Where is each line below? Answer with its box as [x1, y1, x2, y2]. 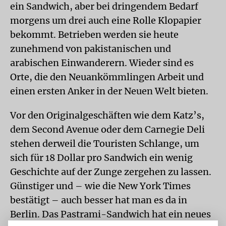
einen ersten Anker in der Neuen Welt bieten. [10, 85, 208, 97]
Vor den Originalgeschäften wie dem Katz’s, [10, 109, 204, 121]
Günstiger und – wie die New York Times [10, 180, 191, 192]
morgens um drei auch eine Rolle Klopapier [10, 15, 201, 26]
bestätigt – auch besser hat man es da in [10, 194, 187, 206]
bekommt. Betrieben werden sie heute [10, 29, 179, 40]
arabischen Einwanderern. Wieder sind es [10, 57, 194, 69]
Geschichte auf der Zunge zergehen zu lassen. [10, 166, 211, 178]
